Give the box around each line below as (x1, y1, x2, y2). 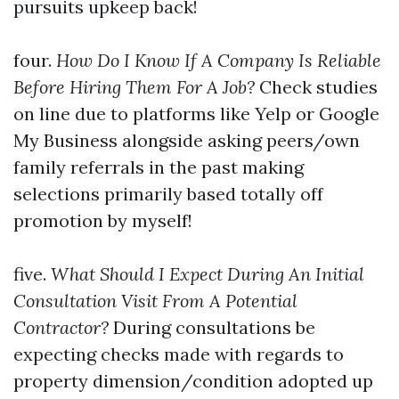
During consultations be (109, 316, 315, 338)
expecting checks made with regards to (13, 343, 344, 365)
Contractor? (13, 316, 109, 338)
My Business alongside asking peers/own (13, 129, 360, 151)
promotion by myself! (13, 209, 192, 232)
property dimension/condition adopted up (13, 370, 373, 392)
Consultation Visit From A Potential (13, 289, 297, 312)
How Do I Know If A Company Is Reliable (52, 49, 381, 71)
